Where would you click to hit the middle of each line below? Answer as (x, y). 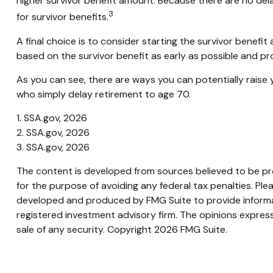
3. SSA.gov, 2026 (53, 147)
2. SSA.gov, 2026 (53, 132)
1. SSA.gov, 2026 (51, 118)
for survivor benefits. (62, 17)
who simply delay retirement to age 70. (103, 94)
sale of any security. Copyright (85, 229)
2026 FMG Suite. (190, 229)
